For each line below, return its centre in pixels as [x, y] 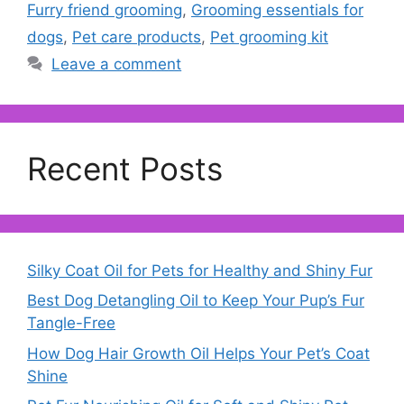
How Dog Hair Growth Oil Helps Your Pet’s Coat [198, 353]
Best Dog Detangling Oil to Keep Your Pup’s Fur [196, 301]
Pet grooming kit [269, 37]
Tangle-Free [71, 323]
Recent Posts [125, 168]
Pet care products [137, 37]
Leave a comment [117, 64]
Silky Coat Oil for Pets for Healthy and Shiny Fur [200, 270]
